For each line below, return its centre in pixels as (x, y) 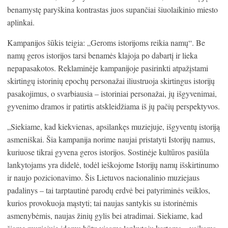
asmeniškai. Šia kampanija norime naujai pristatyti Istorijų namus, (111, 139)
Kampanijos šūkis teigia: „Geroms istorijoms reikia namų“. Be (106, 43)
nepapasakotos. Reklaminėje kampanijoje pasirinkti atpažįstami (108, 68)
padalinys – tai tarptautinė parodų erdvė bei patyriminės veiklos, (109, 190)
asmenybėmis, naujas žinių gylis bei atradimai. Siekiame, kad (105, 216)
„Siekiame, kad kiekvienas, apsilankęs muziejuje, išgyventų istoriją (113, 127)
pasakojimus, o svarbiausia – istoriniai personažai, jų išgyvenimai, (112, 94)
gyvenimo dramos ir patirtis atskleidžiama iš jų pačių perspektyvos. (113, 106)
